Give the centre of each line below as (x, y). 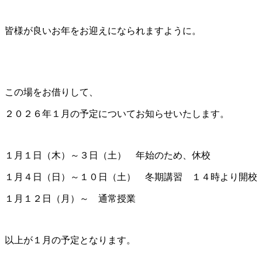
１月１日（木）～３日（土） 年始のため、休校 (108, 156)
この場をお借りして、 (51, 92)
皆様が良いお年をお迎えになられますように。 (103, 31)
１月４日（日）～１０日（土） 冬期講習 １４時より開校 (131, 177)
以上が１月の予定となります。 (70, 240)
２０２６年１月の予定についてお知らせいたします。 (117, 114)
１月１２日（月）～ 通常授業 (70, 199)
